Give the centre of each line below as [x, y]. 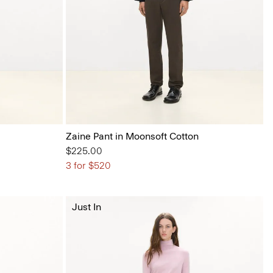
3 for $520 [88, 165]
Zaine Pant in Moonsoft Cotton [132, 136]
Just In [86, 207]
